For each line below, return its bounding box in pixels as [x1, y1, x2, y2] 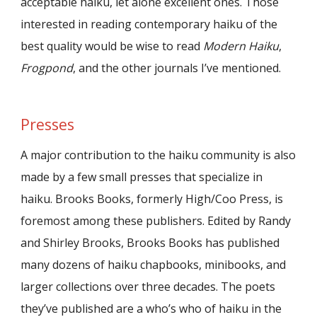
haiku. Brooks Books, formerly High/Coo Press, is [21, 190, 284, 207]
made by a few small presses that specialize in [21, 168, 263, 185]
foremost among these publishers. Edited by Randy [21, 212, 292, 229]
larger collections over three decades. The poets [21, 278, 276, 294]
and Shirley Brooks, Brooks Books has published [21, 234, 280, 250]
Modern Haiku [203, 38, 279, 54]
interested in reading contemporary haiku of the [21, 16, 278, 33]
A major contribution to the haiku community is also [21, 146, 296, 163]
